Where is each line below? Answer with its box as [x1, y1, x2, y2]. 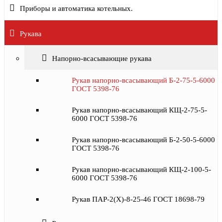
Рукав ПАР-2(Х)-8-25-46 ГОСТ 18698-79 [72, 195, 205, 203]
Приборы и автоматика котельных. [20, 4, 133, 12]
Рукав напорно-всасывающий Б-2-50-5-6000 [72, 136, 215, 144]
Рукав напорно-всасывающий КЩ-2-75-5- [72, 106, 207, 114]
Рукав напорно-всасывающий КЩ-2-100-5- [72, 166, 211, 173]
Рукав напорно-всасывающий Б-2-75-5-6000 [72, 76, 215, 84]
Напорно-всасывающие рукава [52, 55, 152, 62]
